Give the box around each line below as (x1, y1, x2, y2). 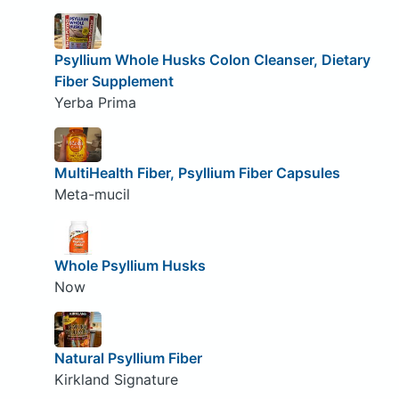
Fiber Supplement (53, 71, 174, 90)
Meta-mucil (53, 185, 130, 204)
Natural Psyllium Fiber (53, 348, 202, 367)
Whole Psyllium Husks (53, 256, 206, 274)
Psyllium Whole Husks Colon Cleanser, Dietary (53, 50, 370, 69)
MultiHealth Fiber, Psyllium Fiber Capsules (53, 164, 340, 183)
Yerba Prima (53, 93, 136, 111)
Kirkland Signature (53, 370, 178, 388)
